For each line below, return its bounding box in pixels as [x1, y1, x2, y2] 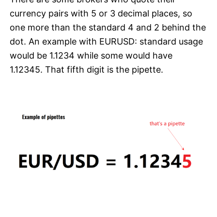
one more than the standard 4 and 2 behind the [10, 22, 206, 33]
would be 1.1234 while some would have [10, 50, 172, 61]
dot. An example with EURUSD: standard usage [10, 36, 203, 47]
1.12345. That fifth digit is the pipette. [10, 64, 163, 75]
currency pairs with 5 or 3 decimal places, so [10, 8, 192, 19]
